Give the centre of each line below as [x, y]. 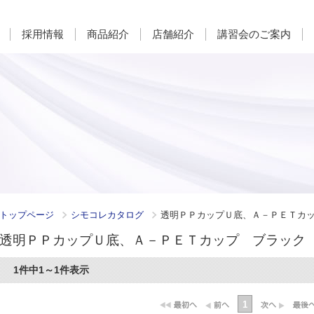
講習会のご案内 [254, 34]
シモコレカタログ [109, 215]
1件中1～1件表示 [51, 270]
